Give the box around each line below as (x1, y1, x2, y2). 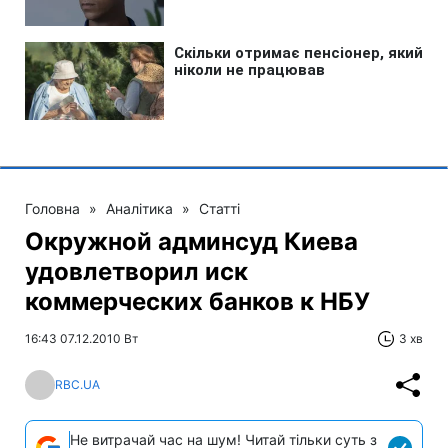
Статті (199, 199, 240, 217)
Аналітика (106, 199, 173, 217)
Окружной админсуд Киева (25, 226, 358, 256)
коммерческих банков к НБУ (25, 286, 370, 316)
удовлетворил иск (25, 256, 248, 286)
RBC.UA (55, 377, 100, 393)
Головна (25, 199, 80, 217)
